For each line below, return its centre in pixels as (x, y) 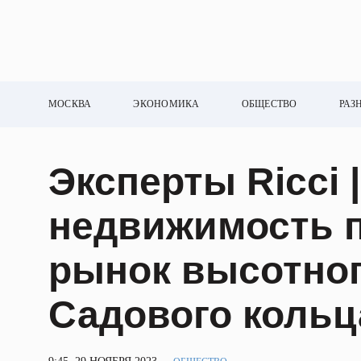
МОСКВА (70, 104)
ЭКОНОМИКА (166, 104)
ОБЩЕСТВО (269, 104)
